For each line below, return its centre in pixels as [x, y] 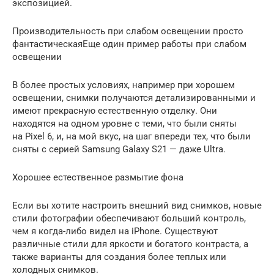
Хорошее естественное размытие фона [98, 177]
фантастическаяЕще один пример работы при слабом [129, 44]
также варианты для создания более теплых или [119, 257]
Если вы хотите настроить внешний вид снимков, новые [137, 205]
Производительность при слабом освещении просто [128, 31]
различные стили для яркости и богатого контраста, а [130, 244]
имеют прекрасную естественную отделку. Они [115, 110]
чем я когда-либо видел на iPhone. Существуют [115, 231]
